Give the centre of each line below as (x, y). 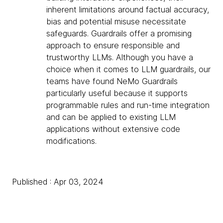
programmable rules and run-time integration (128, 105)
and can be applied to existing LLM (111, 117)
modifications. (71, 141)
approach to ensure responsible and (113, 46)
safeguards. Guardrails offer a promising (119, 34)
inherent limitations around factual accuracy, (128, 10)
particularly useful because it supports (117, 93)
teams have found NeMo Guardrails (112, 81)
